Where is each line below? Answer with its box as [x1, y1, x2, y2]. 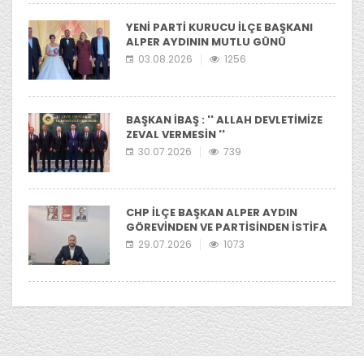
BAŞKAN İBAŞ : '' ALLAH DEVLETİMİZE [126, 111, 323, 128]
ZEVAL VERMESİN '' [126, 126, 225, 142]
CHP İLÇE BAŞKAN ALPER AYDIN [126, 204, 297, 220]
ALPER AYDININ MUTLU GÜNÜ [126, 33, 286, 50]
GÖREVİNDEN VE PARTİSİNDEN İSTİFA [126, 219, 327, 235]
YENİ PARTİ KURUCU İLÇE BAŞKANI [126, 19, 313, 35]
